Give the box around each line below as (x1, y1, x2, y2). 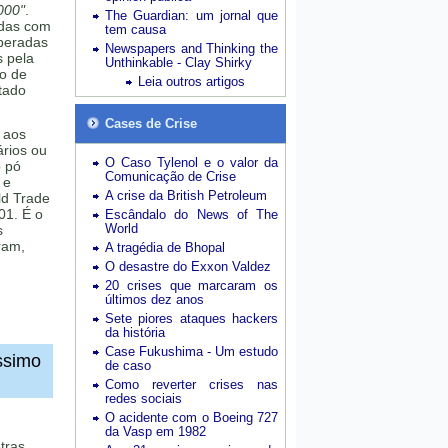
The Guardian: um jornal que (105, 8, 278, 23)
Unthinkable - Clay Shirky (105, 55, 252, 70)
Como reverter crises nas (105, 377, 278, 392)
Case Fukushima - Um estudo (105, 344, 278, 359)
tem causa (105, 22, 166, 37)
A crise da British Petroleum (105, 188, 267, 203)
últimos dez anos (105, 292, 204, 307)
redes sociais (105, 391, 182, 406)
